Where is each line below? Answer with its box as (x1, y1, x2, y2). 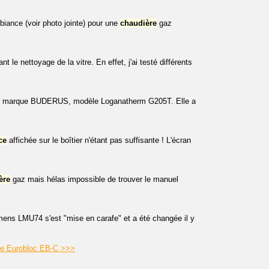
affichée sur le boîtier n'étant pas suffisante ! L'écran (7, 136, 191, 145)
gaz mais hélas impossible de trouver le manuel (10, 175, 178, 184)
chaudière (120, 19, 157, 28)
